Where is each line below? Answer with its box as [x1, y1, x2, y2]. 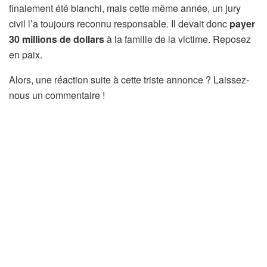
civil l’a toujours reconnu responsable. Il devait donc [9, 16, 229, 30]
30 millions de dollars [9, 32, 104, 46]
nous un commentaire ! [9, 88, 105, 102]
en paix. [9, 47, 42, 61]
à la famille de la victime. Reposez [104, 32, 251, 46]
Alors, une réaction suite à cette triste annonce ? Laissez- [9, 72, 249, 86]
